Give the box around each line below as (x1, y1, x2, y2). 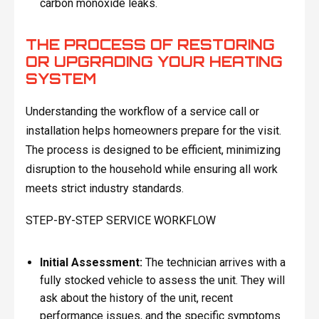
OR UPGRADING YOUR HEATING (25, 52, 283, 70)
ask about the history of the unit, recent (39, 291, 233, 305)
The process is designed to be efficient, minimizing (25, 142, 281, 157)
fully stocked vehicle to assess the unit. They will (39, 273, 285, 287)
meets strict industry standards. (25, 181, 184, 195)
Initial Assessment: (39, 255, 142, 269)
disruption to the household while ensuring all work (25, 162, 278, 176)
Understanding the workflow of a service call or (25, 104, 259, 118)
